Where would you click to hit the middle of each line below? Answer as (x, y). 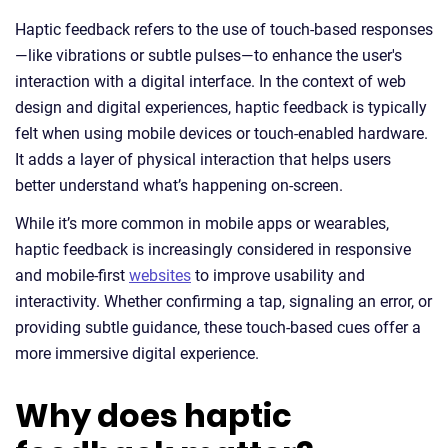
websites (160, 275)
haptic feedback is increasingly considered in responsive (213, 249)
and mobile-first (72, 275)
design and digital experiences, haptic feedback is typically (221, 107)
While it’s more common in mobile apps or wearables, (202, 223)
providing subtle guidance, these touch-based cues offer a (218, 327)
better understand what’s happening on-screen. (179, 185)
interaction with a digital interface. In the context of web (210, 81)
